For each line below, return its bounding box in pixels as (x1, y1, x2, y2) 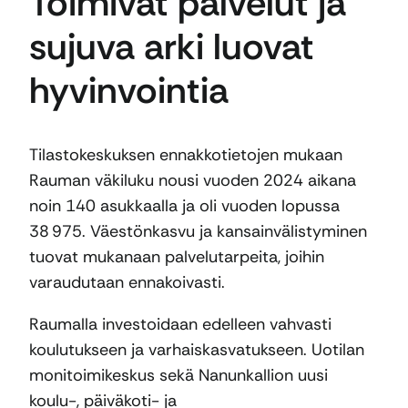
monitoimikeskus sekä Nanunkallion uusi (29, 364, 328, 387)
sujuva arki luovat (29, 23, 314, 71)
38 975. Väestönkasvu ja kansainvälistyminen (29, 220, 367, 243)
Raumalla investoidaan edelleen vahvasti (29, 313, 331, 336)
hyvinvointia (29, 66, 229, 115)
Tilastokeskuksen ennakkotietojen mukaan (29, 144, 342, 167)
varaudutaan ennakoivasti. (29, 271, 229, 294)
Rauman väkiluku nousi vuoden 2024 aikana (29, 169, 356, 192)
